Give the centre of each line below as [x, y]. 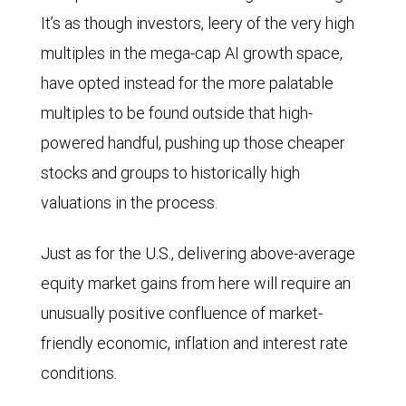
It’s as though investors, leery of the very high [198, 24]
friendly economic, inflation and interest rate [194, 343]
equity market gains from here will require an [196, 284]
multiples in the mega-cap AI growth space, [192, 53]
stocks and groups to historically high [170, 173]
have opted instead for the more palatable [187, 83]
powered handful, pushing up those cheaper [193, 143]
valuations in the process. [129, 203]
